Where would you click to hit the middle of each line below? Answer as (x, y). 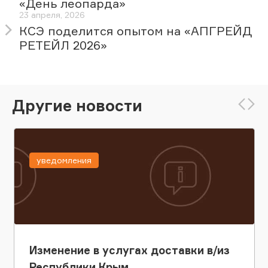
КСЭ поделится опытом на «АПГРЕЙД (135, 31)
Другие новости (77, 105)
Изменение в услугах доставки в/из (129, 250)
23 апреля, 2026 (52, 15)
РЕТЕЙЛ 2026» (63, 45)
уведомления (64, 160)
